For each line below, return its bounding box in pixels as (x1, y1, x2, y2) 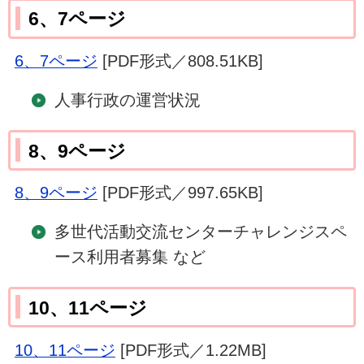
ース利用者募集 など (54, 248, 206, 266)
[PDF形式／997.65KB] (97, 184, 263, 202)
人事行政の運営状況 (54, 91, 201, 110)
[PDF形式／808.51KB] (97, 52, 263, 71)
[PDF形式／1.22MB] (115, 340, 266, 359)
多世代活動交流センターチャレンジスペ (54, 223, 347, 241)
